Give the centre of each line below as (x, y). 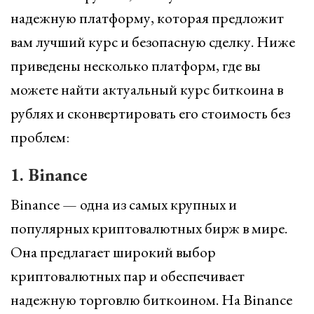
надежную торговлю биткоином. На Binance (151, 300)
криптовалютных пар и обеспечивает (128, 276)
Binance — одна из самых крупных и (124, 204)
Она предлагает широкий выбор (113, 252)
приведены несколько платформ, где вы (136, 66)
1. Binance (49, 175)
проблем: (40, 137)
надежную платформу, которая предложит (147, 18)
